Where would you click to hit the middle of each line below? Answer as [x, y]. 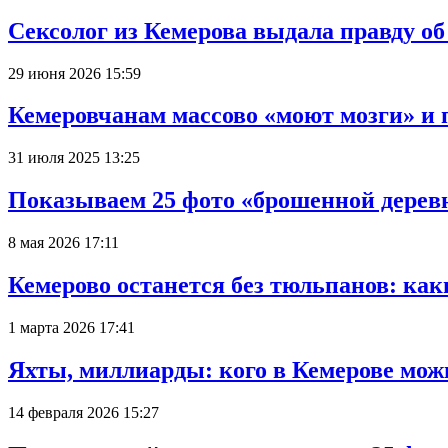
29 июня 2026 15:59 [74, 73]
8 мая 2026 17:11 [63, 243]
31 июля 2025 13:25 [74, 158]
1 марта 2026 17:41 [71, 327]
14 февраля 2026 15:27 [83, 412]
